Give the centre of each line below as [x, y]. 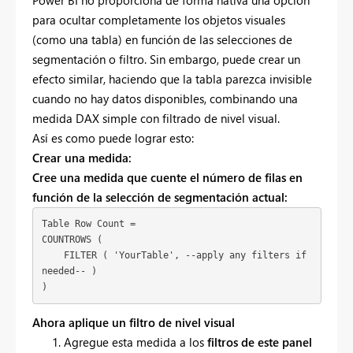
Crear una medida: [82, 157]
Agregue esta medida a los [136, 342]
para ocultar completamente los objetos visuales [159, 19]
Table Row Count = [88, 224]
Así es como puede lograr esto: [113, 137]
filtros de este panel [260, 342]
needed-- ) [69, 271]
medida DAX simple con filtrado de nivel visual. [156, 118]
